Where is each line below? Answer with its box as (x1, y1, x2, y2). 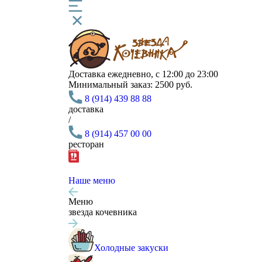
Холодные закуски (94, 243, 168, 253)
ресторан (68, 139, 104, 149)
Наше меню (68, 175, 115, 185)
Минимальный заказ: (68, 80, 153, 89)
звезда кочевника (68, 207, 137, 217)
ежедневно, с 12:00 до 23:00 (105, 69, 218, 79)
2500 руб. (153, 80, 192, 89)
